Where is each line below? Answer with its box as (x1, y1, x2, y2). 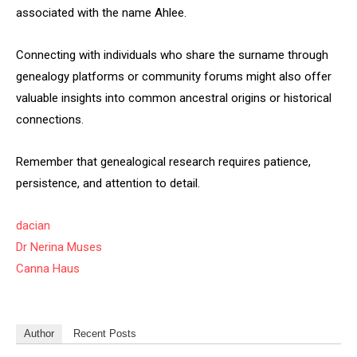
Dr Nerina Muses (16, 240, 102, 254)
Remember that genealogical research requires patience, (16, 155, 311, 169)
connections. (16, 112, 84, 127)
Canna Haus (16, 261, 80, 276)
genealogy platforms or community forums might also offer (16, 69, 331, 84)
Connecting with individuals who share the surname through (16, 48, 328, 62)
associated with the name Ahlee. (16, 6, 186, 20)
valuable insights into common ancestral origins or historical (16, 91, 331, 105)
